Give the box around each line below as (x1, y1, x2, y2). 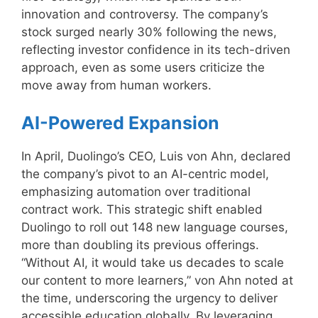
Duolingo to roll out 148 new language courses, (21, 220, 288, 235)
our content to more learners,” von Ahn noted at (21, 273, 293, 288)
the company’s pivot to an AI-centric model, (21, 167, 269, 182)
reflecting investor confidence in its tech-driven (21, 42, 290, 57)
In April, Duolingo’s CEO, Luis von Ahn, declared (21, 149, 291, 164)
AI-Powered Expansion (21, 112, 219, 134)
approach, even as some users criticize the (21, 60, 265, 75)
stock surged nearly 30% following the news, (21, 24, 277, 39)
